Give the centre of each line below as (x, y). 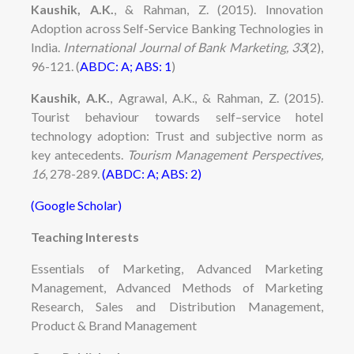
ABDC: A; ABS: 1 (125, 66)
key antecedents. (79, 154)
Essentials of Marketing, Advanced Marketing (177, 268)
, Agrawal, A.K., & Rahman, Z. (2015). (217, 97)
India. (47, 47)
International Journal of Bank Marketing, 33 (185, 47)
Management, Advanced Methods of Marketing (177, 287)
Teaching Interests (85, 236)
